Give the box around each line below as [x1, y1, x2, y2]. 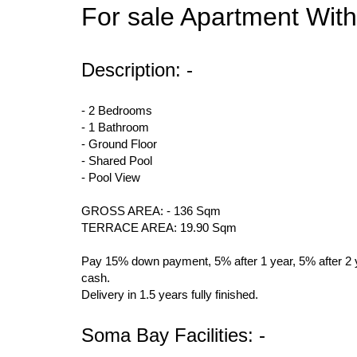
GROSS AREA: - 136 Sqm [81, 204, 221, 218]
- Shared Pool [81, 154, 152, 167]
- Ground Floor [81, 137, 157, 151]
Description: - [81, 59, 193, 80]
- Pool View [81, 171, 140, 184]
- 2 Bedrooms [81, 104, 152, 117]
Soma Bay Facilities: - [81, 324, 265, 346]
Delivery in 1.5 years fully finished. [81, 288, 258, 301]
